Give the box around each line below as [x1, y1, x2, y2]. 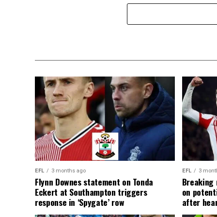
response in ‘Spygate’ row [35, 195, 124, 208]
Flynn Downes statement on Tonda [35, 175, 154, 188]
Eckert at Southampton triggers [35, 185, 147, 198]
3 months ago [51, 167, 86, 174]
